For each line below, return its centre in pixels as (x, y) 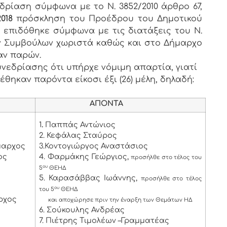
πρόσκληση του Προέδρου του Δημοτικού (109, 19)
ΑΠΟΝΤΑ (81, 104)
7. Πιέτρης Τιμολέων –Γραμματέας (104, 221)
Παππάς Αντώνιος (80, 125)
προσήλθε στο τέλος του (166, 158)
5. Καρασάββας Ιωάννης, (90, 178)
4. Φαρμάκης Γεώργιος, (85, 157)
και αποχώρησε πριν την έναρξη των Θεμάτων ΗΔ (116, 200)
